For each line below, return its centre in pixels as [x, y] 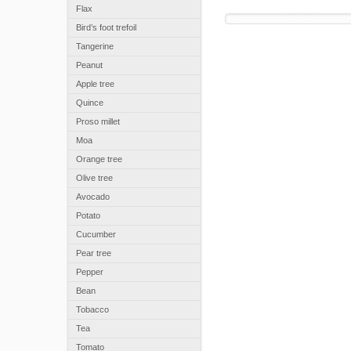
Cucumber [96, 234]
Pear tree [94, 253]
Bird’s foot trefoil [106, 27]
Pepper [90, 272]
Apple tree [95, 84]
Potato [88, 215]
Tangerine [95, 46]
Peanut [89, 65]
